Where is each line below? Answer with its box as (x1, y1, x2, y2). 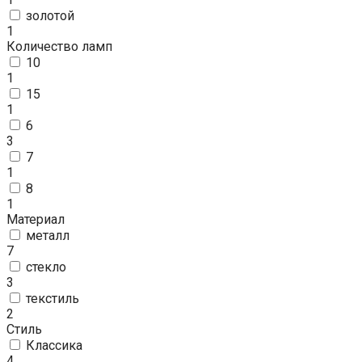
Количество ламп (6, 39, 112, 54)
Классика (26, 338, 82, 353)
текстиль (26, 291, 79, 306)
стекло (26, 259, 66, 275)
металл (26, 228, 69, 243)
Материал (6, 212, 65, 227)
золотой (26, 8, 74, 23)
